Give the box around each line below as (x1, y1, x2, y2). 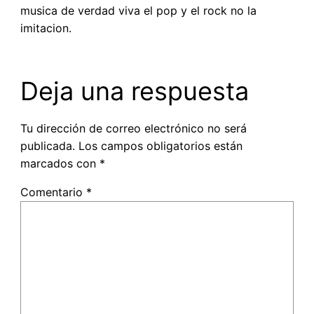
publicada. (20, 138, 75, 153)
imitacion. (20, 20, 71, 35)
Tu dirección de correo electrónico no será (20, 121, 247, 135)
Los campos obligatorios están (78, 138, 243, 153)
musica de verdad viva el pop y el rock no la (20, 3, 257, 18)
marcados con (20, 156, 100, 170)
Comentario (20, 184, 86, 199)
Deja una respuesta (20, 75, 249, 107)
